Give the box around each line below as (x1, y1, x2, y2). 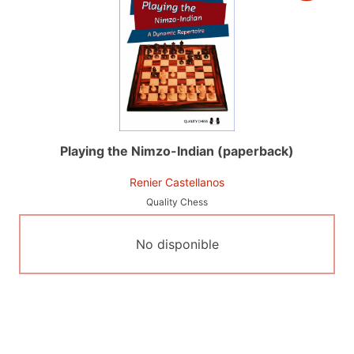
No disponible (135, 235, 219, 252)
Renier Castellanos (130, 175, 224, 189)
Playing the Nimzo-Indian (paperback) (60, 142, 294, 159)
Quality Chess (146, 195, 208, 208)
